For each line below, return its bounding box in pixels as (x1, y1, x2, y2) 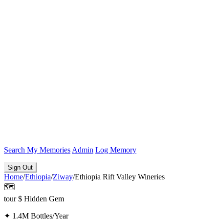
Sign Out (8, 164, 33, 171)
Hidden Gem (24, 195, 64, 203)
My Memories (27, 146, 70, 154)
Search (4, 146, 27, 154)
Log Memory (95, 146, 136, 154)
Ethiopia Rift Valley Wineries (75, 173, 165, 181)
